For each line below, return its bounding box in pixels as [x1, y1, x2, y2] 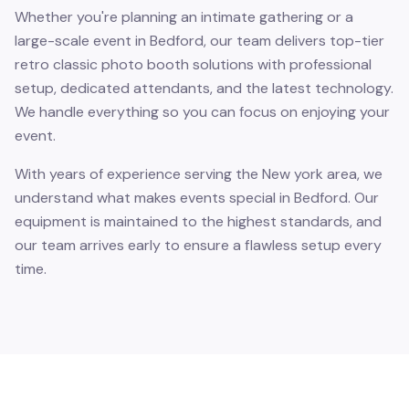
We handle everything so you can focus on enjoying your [15, 102, 390, 121]
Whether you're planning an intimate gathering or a [15, 7, 353, 26]
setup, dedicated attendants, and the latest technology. [15, 79, 393, 98]
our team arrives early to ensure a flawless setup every [15, 236, 382, 255]
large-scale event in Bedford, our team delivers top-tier [15, 31, 384, 50]
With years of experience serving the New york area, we [15, 164, 383, 184]
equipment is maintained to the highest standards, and [15, 212, 382, 231]
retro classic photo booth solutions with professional [15, 55, 372, 74]
